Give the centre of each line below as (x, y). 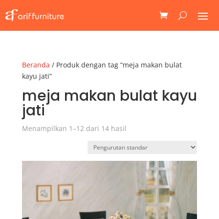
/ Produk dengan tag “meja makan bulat (116, 65)
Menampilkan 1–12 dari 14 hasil (74, 128)
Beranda (36, 65)
